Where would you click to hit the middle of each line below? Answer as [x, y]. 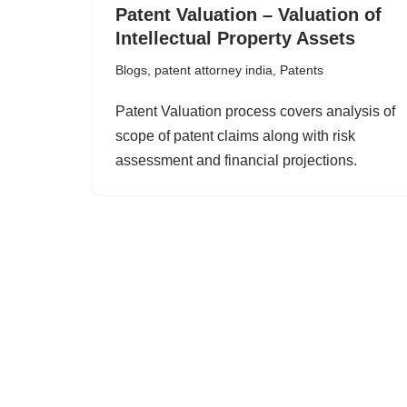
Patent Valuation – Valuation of [248, 15]
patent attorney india [213, 70]
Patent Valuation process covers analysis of [255, 111]
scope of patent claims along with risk [235, 136]
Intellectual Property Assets [235, 38]
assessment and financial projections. [236, 160]
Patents [302, 70]
